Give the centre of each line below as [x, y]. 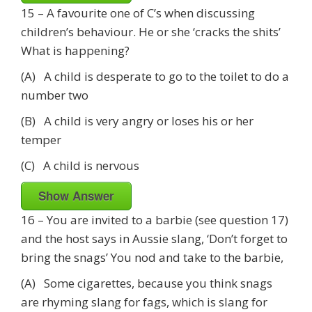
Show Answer [76, 195]
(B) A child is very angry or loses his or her [137, 120]
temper [41, 139]
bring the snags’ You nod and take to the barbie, [152, 257]
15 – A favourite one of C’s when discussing [138, 13]
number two [55, 95]
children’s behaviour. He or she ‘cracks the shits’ [151, 31]
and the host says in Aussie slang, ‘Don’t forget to [154, 238]
